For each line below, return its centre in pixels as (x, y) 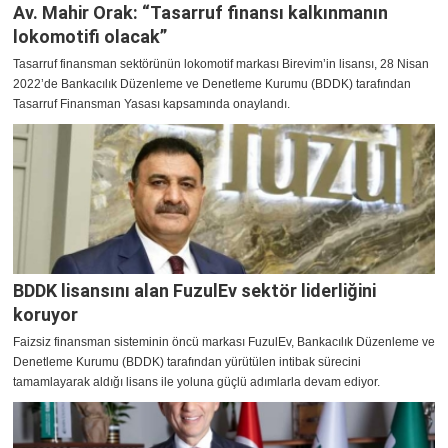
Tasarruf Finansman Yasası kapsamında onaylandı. (151, 104)
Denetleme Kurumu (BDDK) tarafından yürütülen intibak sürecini (187, 362)
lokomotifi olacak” (90, 37)
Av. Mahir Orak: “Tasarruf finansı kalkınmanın (200, 13)
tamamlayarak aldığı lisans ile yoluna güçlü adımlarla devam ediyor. (196, 382)
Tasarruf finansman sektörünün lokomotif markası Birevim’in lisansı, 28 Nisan (221, 64)
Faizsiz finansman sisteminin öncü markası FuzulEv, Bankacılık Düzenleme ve (224, 342)
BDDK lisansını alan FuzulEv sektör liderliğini (194, 291)
